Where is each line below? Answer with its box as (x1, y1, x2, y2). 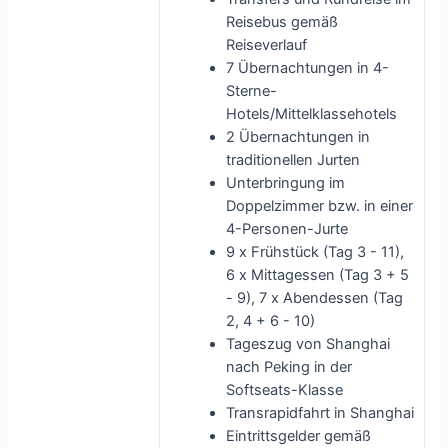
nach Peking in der (226, 357, 353, 376)
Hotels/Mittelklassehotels (226, 104, 398, 123)
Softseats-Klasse (226, 380, 344, 399)
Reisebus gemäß (226, 12, 339, 31)
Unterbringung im (226, 173, 346, 192)
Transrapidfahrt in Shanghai (226, 403, 415, 422)
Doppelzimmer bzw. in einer (226, 196, 414, 215)
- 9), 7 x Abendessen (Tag (226, 288, 404, 307)
